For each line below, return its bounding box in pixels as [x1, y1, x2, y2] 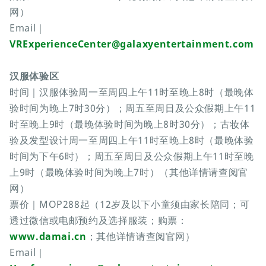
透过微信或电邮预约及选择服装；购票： [9, 214, 188, 227]
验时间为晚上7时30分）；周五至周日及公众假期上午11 [9, 102, 256, 115]
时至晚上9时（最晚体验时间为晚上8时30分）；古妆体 [9, 118, 250, 131]
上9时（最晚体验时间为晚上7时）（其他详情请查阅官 [9, 166, 248, 179]
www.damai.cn [9, 230, 87, 243]
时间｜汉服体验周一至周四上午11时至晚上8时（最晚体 [9, 85, 254, 99]
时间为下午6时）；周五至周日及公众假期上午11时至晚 [9, 150, 254, 163]
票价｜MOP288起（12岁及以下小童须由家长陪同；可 [9, 198, 250, 211]
